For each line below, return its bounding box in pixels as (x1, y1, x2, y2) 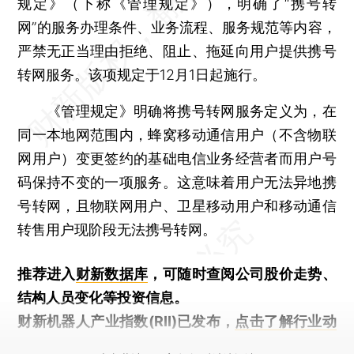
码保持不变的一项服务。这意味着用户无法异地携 (17, 173, 337, 190)
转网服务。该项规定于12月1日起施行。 (17, 66, 267, 83)
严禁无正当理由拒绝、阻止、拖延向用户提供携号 (17, 42, 337, 59)
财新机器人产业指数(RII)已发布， (17, 312, 235, 330)
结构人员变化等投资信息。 (17, 288, 189, 306)
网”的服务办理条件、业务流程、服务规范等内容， (17, 18, 337, 36)
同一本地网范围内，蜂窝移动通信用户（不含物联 (17, 126, 337, 143)
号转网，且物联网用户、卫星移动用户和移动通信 (17, 197, 337, 214)
